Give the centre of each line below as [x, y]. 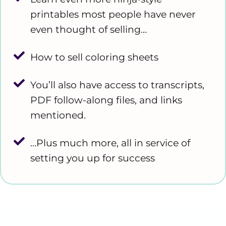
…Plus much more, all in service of [110, 143]
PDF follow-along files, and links [106, 100]
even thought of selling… [88, 29]
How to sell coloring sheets [94, 57]
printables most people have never [113, 14]
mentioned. [58, 115]
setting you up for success [92, 158]
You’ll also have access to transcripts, [117, 85]
